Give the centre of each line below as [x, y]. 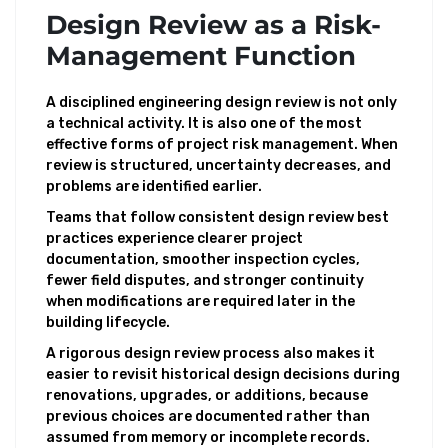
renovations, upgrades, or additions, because [207, 395]
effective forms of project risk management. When [222, 144]
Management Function [201, 56]
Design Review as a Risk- [213, 25]
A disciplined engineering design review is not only [221, 102]
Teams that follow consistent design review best [217, 217]
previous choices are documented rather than [208, 416]
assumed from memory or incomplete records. [208, 437]
